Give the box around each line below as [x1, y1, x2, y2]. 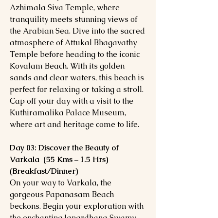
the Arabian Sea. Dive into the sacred [10, 26, 145, 36]
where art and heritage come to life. [10, 119, 139, 129]
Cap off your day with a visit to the [10, 96, 133, 106]
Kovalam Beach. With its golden [10, 61, 125, 71]
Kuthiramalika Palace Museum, [10, 108, 126, 118]
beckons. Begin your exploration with [10, 201, 144, 211]
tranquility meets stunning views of [10, 14, 137, 24]
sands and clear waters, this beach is [10, 73, 144, 83]
